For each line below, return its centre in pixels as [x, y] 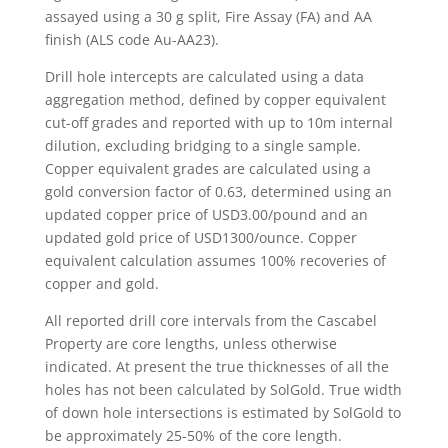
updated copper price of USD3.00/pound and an [206, 214]
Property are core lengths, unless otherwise [190, 343]
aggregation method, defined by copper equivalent [215, 99]
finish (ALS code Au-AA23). [131, 39]
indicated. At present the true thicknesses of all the [216, 366]
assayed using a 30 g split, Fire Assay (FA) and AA [208, 16]
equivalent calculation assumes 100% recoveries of [215, 260]
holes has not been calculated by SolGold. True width [223, 389]
